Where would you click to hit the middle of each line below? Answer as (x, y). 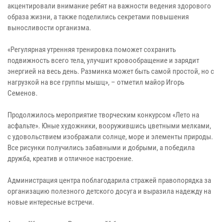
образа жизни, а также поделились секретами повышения (98, 17)
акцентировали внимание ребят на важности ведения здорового (109, 6)
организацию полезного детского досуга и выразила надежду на (109, 191)
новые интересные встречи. (51, 202)
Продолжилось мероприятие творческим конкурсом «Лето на (103, 115)
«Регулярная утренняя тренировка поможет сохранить (92, 49)
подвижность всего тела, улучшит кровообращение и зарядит (103, 60)
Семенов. (23, 93)
